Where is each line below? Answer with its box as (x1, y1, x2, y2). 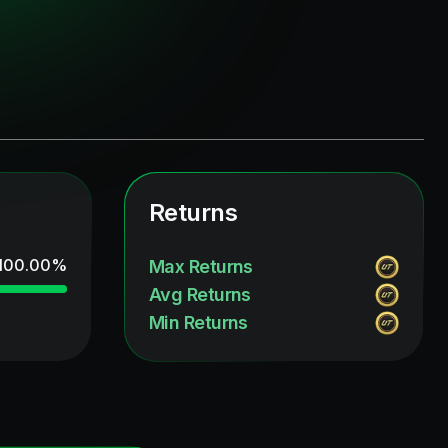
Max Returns (149, 256, 253, 277)
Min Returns (149, 312, 248, 333)
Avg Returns (149, 284, 251, 305)
